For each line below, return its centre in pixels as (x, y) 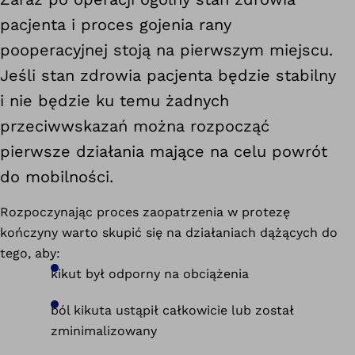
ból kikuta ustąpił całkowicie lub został (172, 310)
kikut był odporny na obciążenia (150, 273)
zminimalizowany (104, 330)
